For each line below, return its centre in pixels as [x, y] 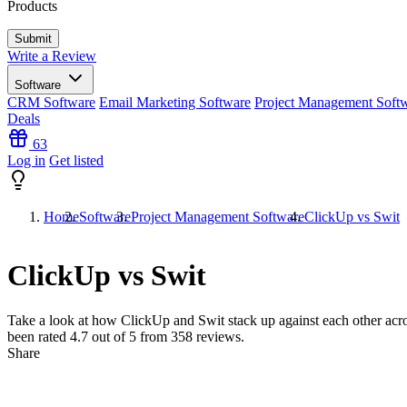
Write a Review [52, 56]
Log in [26, 160]
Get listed [76, 160]
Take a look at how [64, 320]
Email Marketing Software [175, 102]
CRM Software [51, 102]
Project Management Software [218, 217]
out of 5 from [129, 336]
